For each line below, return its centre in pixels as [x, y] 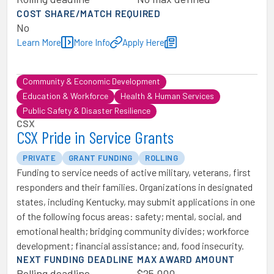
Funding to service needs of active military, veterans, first [134, 172]
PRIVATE [39, 158]
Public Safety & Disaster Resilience [87, 110]
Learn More [39, 42]
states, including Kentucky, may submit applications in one [136, 202]
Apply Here [143, 42]
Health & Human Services [167, 96]
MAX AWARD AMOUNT [186, 259]
